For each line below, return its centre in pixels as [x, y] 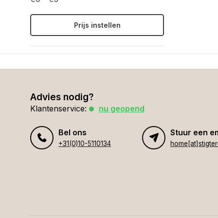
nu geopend [122, 109]
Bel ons [73, 132]
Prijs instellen [97, 25]
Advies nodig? [62, 97]
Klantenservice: [58, 109]
